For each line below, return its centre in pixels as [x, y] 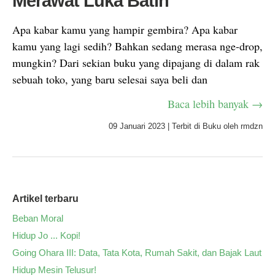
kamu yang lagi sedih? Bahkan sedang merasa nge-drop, [137, 46]
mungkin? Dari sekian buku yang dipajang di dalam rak [136, 63]
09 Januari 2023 [137, 126]
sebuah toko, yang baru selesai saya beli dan [110, 79]
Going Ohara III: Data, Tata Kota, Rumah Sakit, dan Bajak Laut [137, 253]
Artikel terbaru [45, 199]
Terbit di [187, 126]
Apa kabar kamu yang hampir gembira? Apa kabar [125, 29]
